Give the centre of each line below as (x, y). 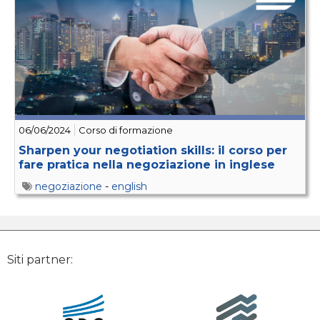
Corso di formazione (126, 130)
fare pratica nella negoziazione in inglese (147, 164)
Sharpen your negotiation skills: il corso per (153, 150)
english (129, 186)
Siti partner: (40, 259)
